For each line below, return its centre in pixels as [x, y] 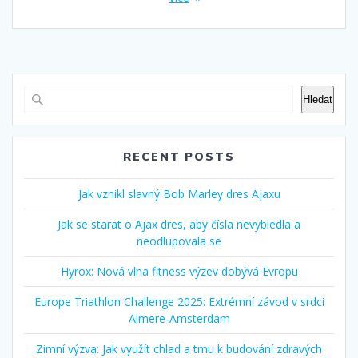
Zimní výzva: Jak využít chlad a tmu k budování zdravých [179, 348]
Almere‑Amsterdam [179, 318]
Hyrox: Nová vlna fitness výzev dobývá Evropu [179, 271]
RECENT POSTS [179, 156]
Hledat [318, 99]
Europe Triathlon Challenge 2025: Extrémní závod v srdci [179, 301]
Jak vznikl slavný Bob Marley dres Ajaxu [179, 193]
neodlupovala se [179, 241]
